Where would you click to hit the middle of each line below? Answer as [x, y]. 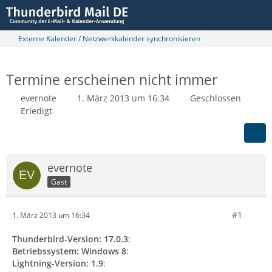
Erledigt [36, 111]
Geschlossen [216, 98]
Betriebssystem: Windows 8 [69, 251]
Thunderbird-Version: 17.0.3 [70, 239]
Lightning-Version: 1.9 [58, 263]
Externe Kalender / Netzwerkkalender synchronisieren [109, 39]
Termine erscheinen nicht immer [112, 80]
